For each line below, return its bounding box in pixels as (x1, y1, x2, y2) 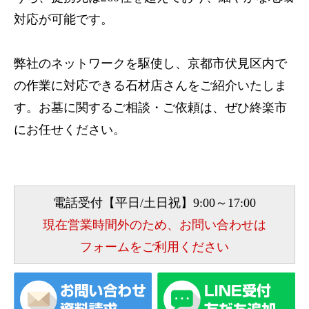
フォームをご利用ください (80, 239, 229, 254)
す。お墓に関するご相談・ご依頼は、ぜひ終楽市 (14, 100, 287, 114)
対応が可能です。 (14, 12, 113, 26)
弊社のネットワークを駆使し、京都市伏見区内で (14, 56, 287, 70)
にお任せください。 (14, 122, 126, 137)
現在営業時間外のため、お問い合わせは (43, 217, 266, 232)
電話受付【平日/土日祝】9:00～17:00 (53, 195, 256, 210)
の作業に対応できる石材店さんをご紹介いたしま (14, 78, 287, 92)
